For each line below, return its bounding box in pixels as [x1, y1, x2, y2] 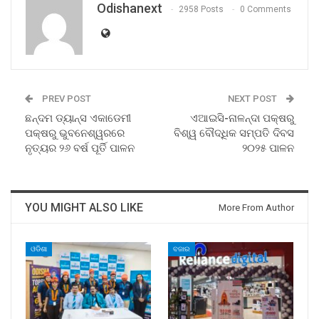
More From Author [219, 202, 294, 213]
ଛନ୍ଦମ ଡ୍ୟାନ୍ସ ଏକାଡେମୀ [25, 111, 131, 125]
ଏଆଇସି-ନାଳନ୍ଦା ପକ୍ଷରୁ [190, 111, 294, 125]
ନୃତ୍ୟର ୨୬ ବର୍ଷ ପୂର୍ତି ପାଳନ [25, 141, 135, 155]
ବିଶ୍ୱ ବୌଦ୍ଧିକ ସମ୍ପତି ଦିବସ [174, 126, 294, 140]
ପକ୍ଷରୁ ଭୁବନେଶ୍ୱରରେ [25, 126, 125, 140]
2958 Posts [179, 4, 224, 14]
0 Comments [240, 4, 291, 14]
